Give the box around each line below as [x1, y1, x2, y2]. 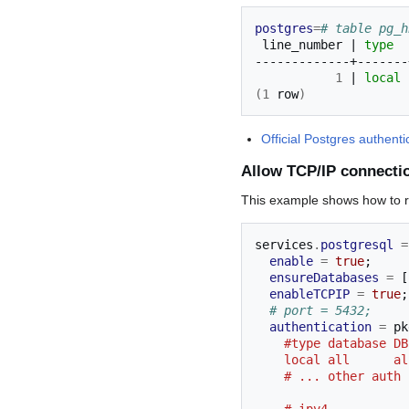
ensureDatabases [269, 270, 379, 286]
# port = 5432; [269, 303, 372, 319]
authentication [269, 320, 372, 335]
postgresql [320, 237, 393, 253]
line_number [262, 37, 342, 52]
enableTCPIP [269, 287, 350, 302]
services [255, 237, 313, 253]
